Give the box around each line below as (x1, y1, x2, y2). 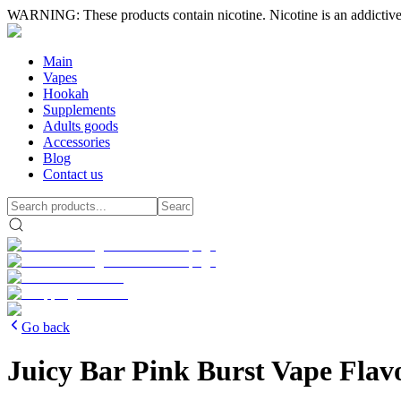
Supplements (43, 102, 115, 117)
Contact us (43, 166, 103, 182)
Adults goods (43, 118, 118, 133)
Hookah (43, 86, 89, 101)
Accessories (43, 134, 110, 149)
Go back (21, 320, 70, 335)
